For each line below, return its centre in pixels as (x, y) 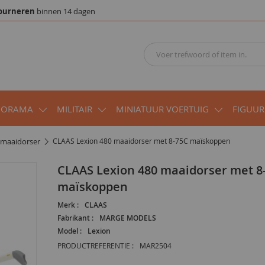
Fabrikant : (75, 218)
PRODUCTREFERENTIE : (95, 245)
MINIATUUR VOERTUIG (162, 109)
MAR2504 (155, 245)
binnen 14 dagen (65, 11)
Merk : (68, 205)
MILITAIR (75, 109)
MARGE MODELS (127, 218)
